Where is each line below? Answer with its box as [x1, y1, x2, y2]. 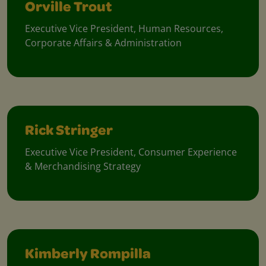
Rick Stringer [25, 125, 113, 140]
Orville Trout [25, 1, 112, 16]
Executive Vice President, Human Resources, [25, 22, 223, 36]
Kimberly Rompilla [25, 248, 151, 263]
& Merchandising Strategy [25, 160, 141, 173]
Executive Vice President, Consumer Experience [25, 145, 237, 159]
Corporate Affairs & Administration [25, 36, 182, 50]
